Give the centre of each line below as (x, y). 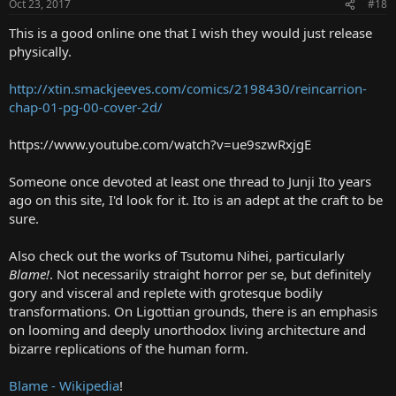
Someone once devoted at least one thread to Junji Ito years (190, 181)
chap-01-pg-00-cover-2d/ (86, 107)
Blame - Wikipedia (64, 385)
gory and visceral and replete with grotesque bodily (166, 293)
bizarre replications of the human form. (129, 348)
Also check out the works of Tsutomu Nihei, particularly (177, 255)
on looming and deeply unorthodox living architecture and (187, 330)
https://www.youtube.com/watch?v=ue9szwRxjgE (160, 144)
